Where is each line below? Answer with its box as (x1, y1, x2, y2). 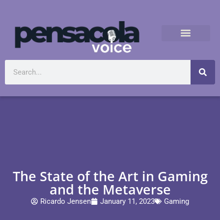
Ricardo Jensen (40, 196, 91, 206)
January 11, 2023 (100, 196, 155, 206)
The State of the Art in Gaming (12, 166, 208, 185)
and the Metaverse (49, 180, 171, 198)
